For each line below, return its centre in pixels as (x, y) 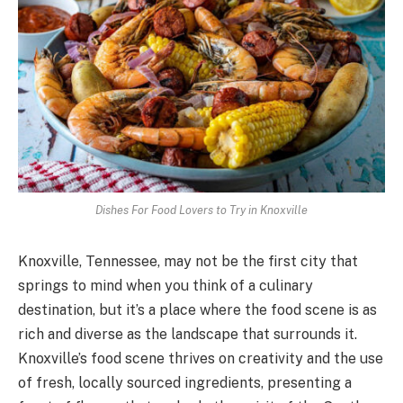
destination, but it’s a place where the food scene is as (197, 309)
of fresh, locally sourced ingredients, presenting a (185, 382)
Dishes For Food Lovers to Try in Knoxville (201, 210)
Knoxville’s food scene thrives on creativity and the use (201, 358)
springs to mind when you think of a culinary (166, 285)
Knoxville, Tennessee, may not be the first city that (188, 261)
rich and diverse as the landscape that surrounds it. (188, 334)
